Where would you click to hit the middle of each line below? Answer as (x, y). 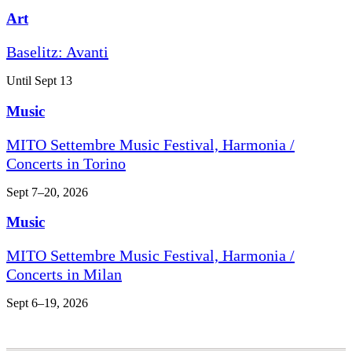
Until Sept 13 (39, 81)
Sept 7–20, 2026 (47, 192)
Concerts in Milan (64, 274)
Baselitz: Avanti (57, 52)
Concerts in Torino (66, 163)
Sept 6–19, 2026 (47, 302)
